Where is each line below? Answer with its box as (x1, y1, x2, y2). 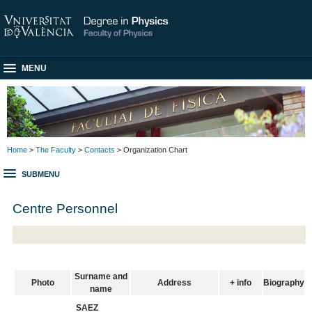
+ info (230, 278, 252, 288)
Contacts (84, 145, 115, 154)
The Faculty (36, 145, 76, 154)
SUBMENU (22, 170, 60, 179)
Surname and (74, 272, 127, 282)
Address (157, 278, 192, 288)
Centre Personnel (13, 200, 118, 216)
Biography (263, 278, 305, 288)
